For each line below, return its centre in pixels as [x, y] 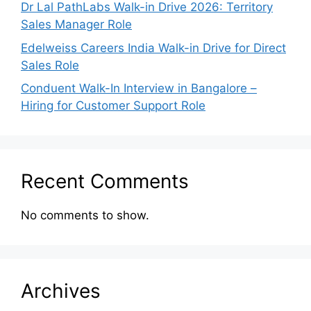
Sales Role [50, 65]
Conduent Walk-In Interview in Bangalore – [139, 89]
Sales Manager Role [76, 25]
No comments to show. [85, 216]
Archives [61, 291]
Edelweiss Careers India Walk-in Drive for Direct [153, 48]
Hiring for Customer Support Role [113, 106]
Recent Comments [105, 182]
